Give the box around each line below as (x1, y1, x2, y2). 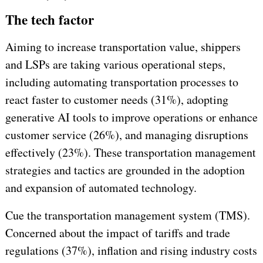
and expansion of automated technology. (5, 179, 197, 195)
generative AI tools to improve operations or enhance (5, 109, 258, 125)
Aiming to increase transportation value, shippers (5, 38, 241, 55)
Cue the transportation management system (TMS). (5, 207, 250, 223)
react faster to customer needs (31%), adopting (5, 91, 228, 107)
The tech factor (5, 9, 94, 29)
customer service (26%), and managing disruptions (5, 126, 248, 143)
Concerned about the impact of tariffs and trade (5, 224, 230, 241)
